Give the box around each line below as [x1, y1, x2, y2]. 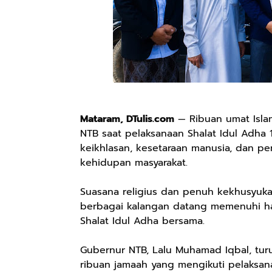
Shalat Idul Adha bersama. [80, 214, 205, 228]
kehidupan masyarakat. [80, 155, 188, 170]
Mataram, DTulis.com [80, 112, 174, 126]
